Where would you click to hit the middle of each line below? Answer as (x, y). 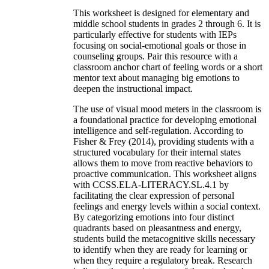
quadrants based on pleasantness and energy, (157, 228)
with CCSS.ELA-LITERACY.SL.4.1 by (151, 185)
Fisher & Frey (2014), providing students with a (164, 142)
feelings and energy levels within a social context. (167, 207)
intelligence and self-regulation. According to (158, 131)
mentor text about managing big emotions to (156, 78)
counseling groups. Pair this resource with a (156, 56)
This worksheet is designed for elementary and (161, 13)
